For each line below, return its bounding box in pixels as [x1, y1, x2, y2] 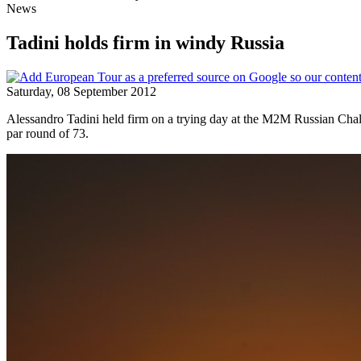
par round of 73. [6, 126, 89, 140]
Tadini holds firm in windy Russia [6, 31, 284, 53]
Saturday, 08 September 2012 [6, 84, 156, 98]
